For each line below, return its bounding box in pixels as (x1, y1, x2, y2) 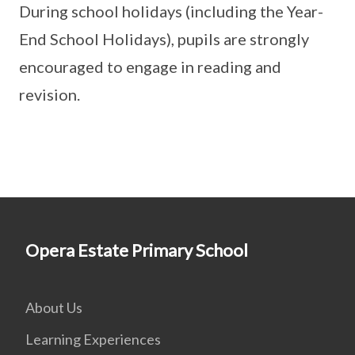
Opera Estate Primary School (25, 239, 248, 261)
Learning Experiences (25, 330, 161, 348)
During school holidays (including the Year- (19, 2, 323, 21)
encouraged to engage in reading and (19, 57, 281, 76)
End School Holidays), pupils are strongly (19, 29, 309, 48)
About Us (25, 299, 82, 316)
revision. (19, 85, 80, 104)
